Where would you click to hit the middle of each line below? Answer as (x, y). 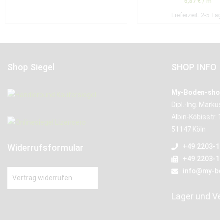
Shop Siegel (31, 67)
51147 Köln (189, 129)
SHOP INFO (194, 67)
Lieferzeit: (186, 15)
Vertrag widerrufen (42, 178)
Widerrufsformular (45, 147)
